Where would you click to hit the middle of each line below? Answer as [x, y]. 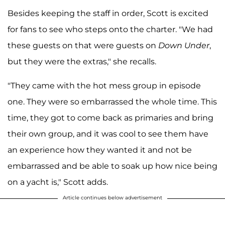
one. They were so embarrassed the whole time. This [112, 102]
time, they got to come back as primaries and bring [110, 118]
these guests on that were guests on [83, 46]
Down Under [184, 46]
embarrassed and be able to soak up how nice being [113, 166]
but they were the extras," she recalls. [82, 62]
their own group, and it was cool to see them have [108, 134]
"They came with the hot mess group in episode [104, 86]
